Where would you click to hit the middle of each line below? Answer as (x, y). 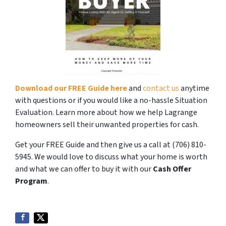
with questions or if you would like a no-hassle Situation (111, 101)
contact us (161, 89)
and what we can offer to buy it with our (84, 169)
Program (31, 181)
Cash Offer (172, 169)
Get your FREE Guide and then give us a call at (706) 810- (111, 145)
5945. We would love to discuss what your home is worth (111, 157)
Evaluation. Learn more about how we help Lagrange (106, 113)
